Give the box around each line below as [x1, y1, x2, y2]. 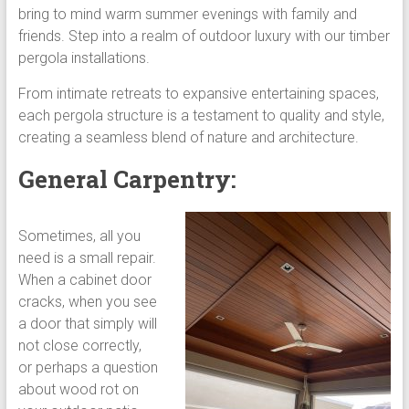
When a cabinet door [17, 270, 152, 288]
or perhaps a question [17, 358, 158, 376]
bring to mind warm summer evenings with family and [17, 5, 357, 23]
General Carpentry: [17, 163, 236, 194]
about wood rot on [17, 380, 139, 398]
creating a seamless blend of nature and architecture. [17, 128, 359, 146]
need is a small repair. [17, 248, 156, 267]
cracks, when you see [17, 292, 157, 310]
